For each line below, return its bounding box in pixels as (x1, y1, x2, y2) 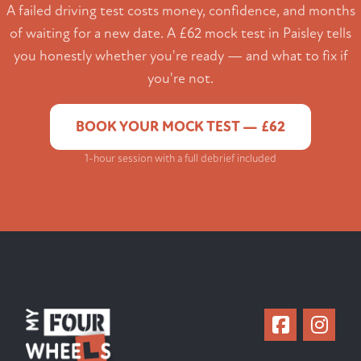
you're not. (147, 70, 214, 88)
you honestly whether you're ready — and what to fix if (13, 48, 348, 65)
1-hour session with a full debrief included (85, 151, 276, 166)
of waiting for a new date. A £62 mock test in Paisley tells (10, 25, 351, 43)
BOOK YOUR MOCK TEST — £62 (76, 118, 285, 136)
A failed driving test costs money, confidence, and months (6, 2, 355, 20)
